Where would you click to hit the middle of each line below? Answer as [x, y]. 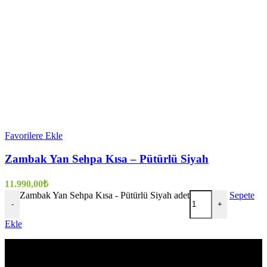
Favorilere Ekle [34, 136]
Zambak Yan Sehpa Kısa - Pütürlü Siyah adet [105, 195]
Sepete [242, 195]
